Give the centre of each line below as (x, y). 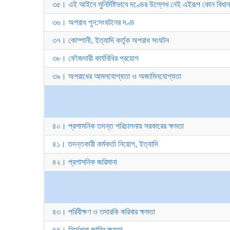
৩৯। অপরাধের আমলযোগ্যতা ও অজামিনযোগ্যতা (117, 76)
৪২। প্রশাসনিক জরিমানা (85, 162)
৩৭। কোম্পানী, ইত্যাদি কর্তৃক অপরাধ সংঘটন (111, 40)
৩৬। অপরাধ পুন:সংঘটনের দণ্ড (93, 22)
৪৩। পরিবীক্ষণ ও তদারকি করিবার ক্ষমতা (104, 212)
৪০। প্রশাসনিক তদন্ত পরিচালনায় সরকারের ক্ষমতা (118, 126)
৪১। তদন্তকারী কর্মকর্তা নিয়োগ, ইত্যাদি (105, 144)
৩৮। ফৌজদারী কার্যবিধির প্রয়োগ (95, 58)
